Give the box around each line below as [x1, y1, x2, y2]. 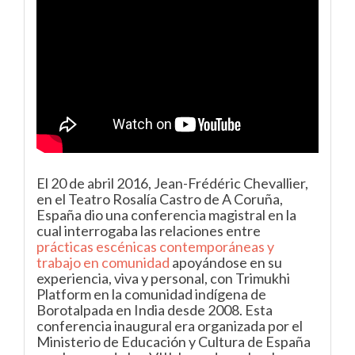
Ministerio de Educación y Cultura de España [36, 333, 311, 350]
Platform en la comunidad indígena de [36, 285, 266, 303]
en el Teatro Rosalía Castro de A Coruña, [36, 190, 283, 208]
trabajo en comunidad [36, 254, 170, 271]
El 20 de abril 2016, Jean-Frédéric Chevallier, [36, 174, 308, 192]
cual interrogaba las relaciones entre [36, 222, 261, 239]
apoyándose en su [170, 254, 282, 271]
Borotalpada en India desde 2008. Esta [36, 301, 273, 319]
